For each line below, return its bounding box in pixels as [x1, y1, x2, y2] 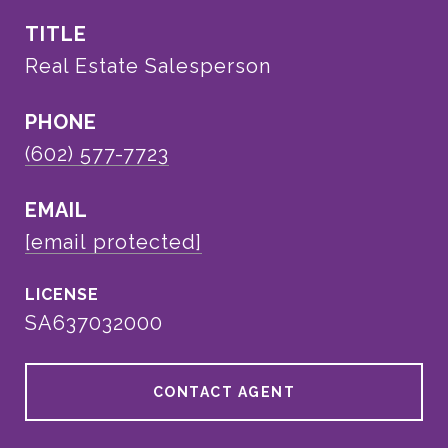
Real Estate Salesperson [25, 54, 271, 78]
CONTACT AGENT [152, 384, 296, 400]
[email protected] [25, 230, 202, 254]
